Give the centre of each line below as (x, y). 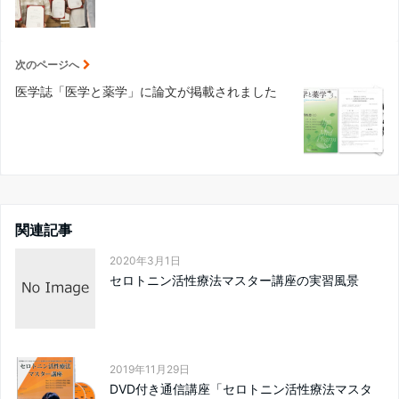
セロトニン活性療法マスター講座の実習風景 (234, 280)
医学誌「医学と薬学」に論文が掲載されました (146, 91)
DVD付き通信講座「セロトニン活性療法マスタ (241, 389)
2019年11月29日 (150, 369)
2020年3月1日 (145, 261)
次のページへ (47, 65)
